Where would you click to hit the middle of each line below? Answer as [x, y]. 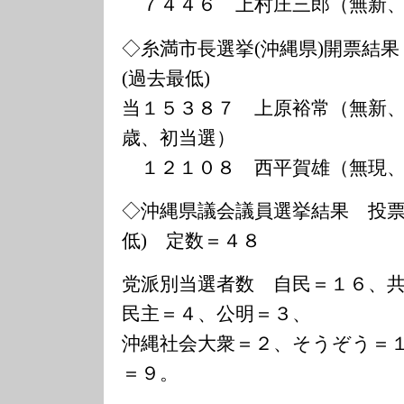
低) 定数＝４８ [192, 240]
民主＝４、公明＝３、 [217, 313]
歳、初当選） [179, 138]
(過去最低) [166, 78]
